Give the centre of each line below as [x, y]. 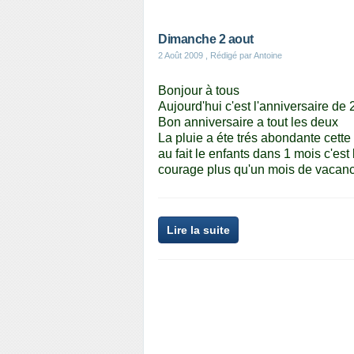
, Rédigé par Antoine [243, 55]
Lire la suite [198, 230]
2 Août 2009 [181, 55]
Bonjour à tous [199, 90]
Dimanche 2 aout [206, 39]
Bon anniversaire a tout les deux [248, 122]
